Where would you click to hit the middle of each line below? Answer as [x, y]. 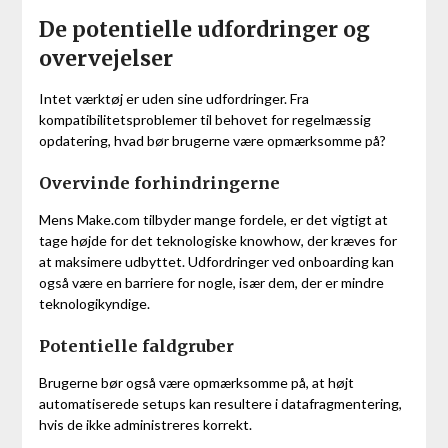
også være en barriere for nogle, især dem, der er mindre [211, 283]
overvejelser [105, 59]
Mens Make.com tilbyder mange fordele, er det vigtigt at [213, 220]
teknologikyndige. [94, 304]
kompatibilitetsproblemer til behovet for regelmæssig [204, 120]
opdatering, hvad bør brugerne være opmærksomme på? [212, 141]
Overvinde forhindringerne [159, 183]
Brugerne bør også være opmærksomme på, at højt [196, 383]
